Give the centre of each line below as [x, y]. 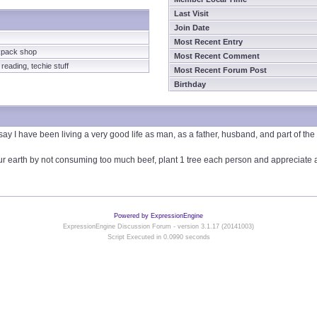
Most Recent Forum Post [220, 70]
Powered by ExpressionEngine [158, 216]
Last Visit [191, 13]
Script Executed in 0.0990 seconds [158, 237]
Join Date [192, 28]
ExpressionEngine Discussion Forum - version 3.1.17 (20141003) [158, 226]
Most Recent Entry [208, 42]
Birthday [190, 84]
